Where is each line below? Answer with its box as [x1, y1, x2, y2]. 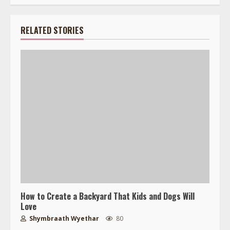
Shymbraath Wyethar [28, 214, 99, 223]
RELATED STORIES [21, 24, 84, 36]
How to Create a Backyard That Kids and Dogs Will [21, 189, 195, 202]
